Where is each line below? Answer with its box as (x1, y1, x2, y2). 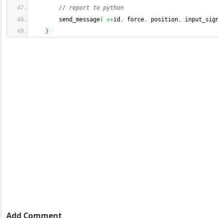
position (147, 16, 178, 23)
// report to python (59, 4, 124, 11)
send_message (32, 16, 100, 23)
